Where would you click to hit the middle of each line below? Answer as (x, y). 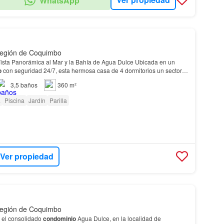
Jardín (37, 100)
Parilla (58, 100)
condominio (59, 218)
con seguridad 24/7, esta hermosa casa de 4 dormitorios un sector (91, 70)
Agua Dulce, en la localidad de (118, 218)
